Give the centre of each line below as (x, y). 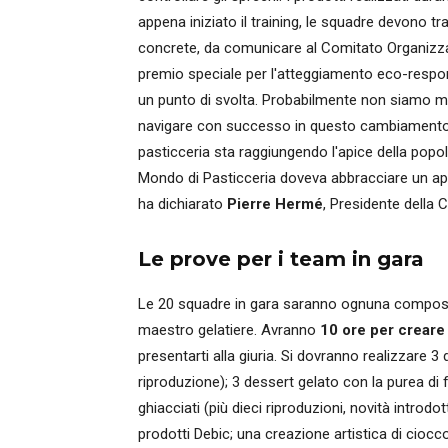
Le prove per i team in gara (281, 259)
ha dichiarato (182, 204)
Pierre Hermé (275, 204)
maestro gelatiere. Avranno (229, 330)
